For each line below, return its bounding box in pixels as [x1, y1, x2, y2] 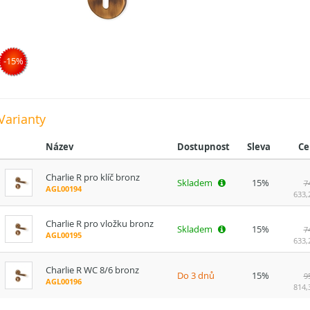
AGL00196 [45, 276, 82, 287]
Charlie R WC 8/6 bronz [45, 264, 139, 277]
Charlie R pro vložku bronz [45, 217, 154, 230]
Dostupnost [176, 140, 230, 154]
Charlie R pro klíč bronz [45, 171, 140, 184]
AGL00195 [45, 230, 82, 241]
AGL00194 [45, 183, 82, 194]
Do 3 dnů [176, 269, 215, 282]
